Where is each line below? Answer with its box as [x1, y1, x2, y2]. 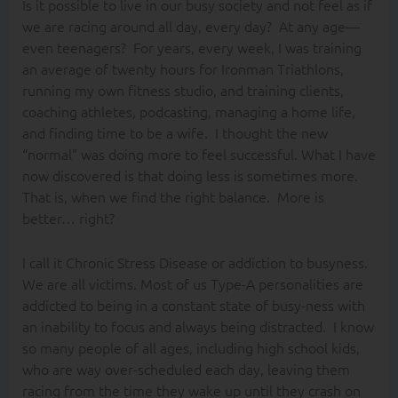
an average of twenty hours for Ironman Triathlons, [21, 59, 344, 79]
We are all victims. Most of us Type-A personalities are [21, 273, 363, 293]
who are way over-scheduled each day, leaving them [21, 358, 350, 378]
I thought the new [214, 123, 328, 143]
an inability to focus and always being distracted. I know [21, 315, 374, 336]
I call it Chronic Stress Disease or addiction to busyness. [21, 251, 371, 272]
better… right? [21, 208, 115, 228]
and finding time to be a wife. [21, 123, 208, 143]
